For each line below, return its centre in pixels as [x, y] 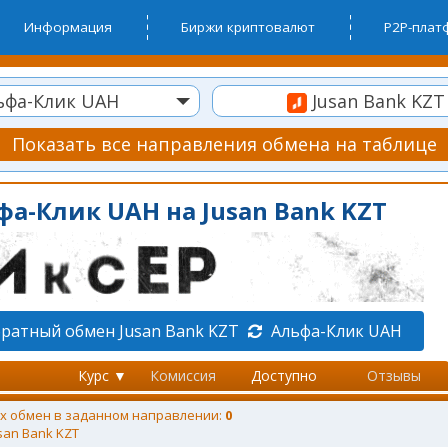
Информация [68, 27]
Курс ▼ [102, 375]
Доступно [284, 375]
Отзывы [394, 375]
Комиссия [183, 375]
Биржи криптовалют [248, 27]
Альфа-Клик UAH [334, 331]
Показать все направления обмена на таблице [224, 144]
